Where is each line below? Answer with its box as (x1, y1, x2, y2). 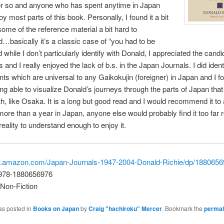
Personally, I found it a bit (85, 11, 168, 22)
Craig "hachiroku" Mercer (88, 204, 162, 213)
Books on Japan (32, 204, 79, 213)
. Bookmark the (161, 204, 204, 213)
